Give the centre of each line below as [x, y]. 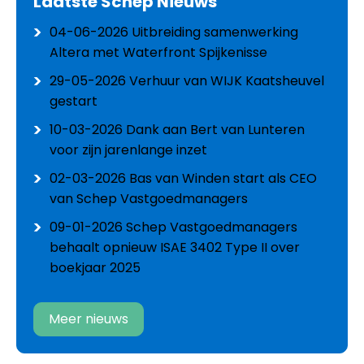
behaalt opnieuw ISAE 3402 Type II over [175, 247]
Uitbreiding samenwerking [215, 32]
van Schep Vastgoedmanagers [149, 198]
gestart [74, 101]
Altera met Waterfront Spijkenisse [158, 52]
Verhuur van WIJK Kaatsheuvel [227, 80]
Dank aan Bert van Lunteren [215, 129]
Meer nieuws [94, 318]
